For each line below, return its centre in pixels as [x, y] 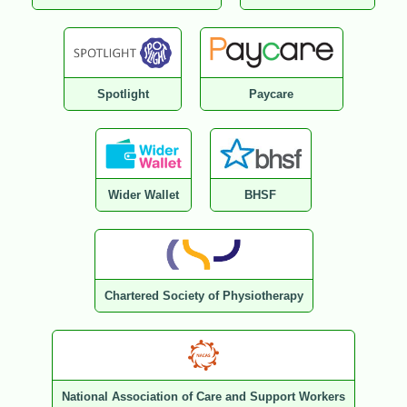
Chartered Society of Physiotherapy [203, 296]
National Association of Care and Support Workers [203, 397]
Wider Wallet [144, 195]
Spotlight [123, 94]
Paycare [272, 94]
